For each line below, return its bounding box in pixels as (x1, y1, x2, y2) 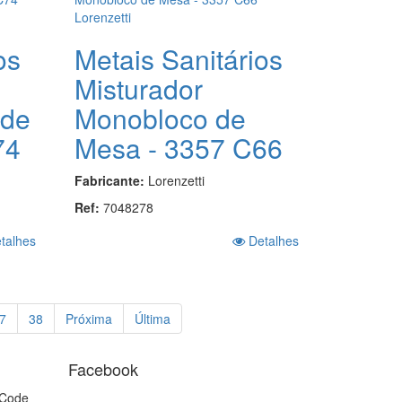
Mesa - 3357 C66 (74, 127, 284, 167)
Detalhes (244, 231, 299, 249)
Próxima (65, 309, 112, 328)
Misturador (74, 68, 204, 108)
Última (134, 309, 170, 328)
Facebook (68, 356, 138, 380)
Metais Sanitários (74, 39, 284, 78)
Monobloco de (74, 98, 247, 137)
